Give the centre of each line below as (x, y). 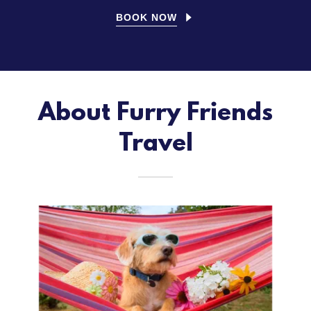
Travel (155, 144)
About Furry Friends (155, 114)
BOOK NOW (146, 17)
